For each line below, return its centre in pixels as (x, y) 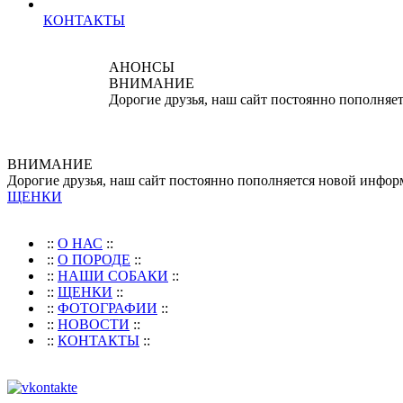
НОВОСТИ (94, 324)
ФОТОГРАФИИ (107, 308)
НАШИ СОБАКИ (113, 276)
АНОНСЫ (142, 67)
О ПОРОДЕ (94, 260)
